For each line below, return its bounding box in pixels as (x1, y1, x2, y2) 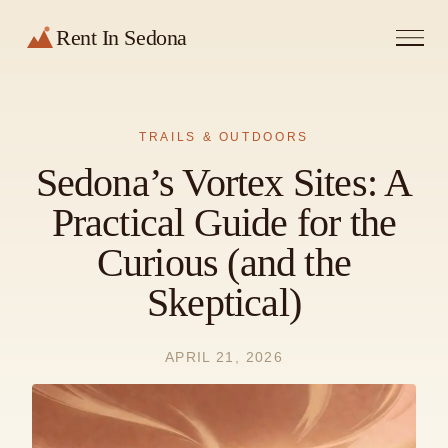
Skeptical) (147, 280, 301, 325)
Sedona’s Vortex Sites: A (35, 160, 413, 205)
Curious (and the (96, 240, 352, 285)
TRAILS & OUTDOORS (139, 130, 309, 144)
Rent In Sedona (56, 25, 187, 50)
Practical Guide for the (51, 200, 397, 245)
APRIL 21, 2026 (164, 350, 284, 365)
